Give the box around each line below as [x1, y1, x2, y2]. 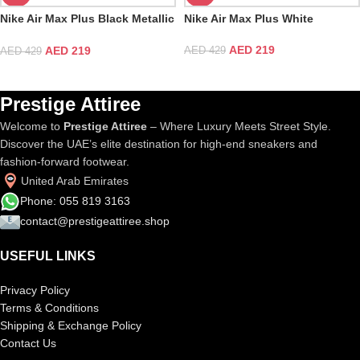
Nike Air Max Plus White [184, 12, 313, 25]
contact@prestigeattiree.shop [20, 215, 170, 228]
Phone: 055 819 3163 [20, 194, 130, 208]
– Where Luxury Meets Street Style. [147, 119, 331, 133]
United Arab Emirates [21, 174, 129, 187]
